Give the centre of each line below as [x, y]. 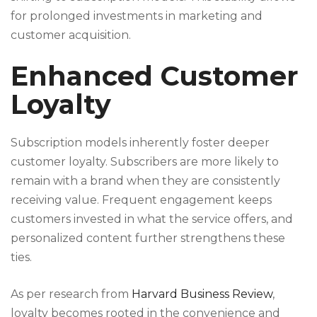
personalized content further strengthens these [148, 238]
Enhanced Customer [154, 76]
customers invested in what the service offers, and [152, 219]
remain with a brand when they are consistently [145, 180]
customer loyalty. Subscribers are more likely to [145, 161]
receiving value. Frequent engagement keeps [141, 200]
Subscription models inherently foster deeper [140, 142]
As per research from [71, 294]
